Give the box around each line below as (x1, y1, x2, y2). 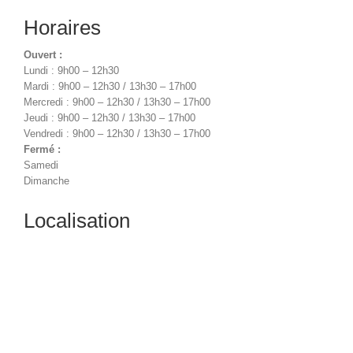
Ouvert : (24, 48, 62, 61)
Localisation (24, 208, 130, 232)
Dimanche (24, 174, 69, 187)
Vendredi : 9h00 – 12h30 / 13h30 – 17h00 (24, 127, 210, 139)
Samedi (24, 158, 58, 171)
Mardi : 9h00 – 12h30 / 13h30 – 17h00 (24, 80, 196, 92)
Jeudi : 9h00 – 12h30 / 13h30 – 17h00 (24, 111, 195, 124)
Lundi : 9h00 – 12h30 (24, 64, 119, 76)
